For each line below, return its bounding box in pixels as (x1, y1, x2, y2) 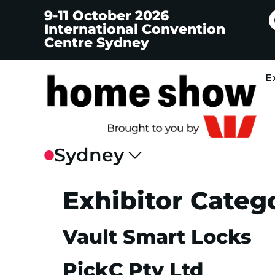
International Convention (44, 21, 225, 37)
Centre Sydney (44, 34, 149, 51)
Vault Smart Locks (63, 225, 252, 249)
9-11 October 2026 (44, 7, 169, 24)
